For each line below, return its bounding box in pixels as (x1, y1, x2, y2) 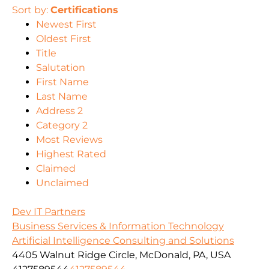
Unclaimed (36, 177, 89, 189)
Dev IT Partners (12, 206, 85, 218)
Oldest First (36, 33, 91, 45)
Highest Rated (36, 148, 106, 160)
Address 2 (36, 105, 83, 117)
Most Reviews (36, 134, 103, 146)
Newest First (36, 19, 97, 31)
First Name (36, 76, 89, 88)
